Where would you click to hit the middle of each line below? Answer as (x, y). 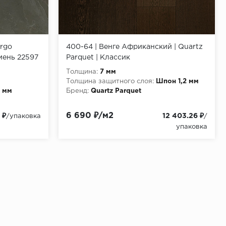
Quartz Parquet (116, 91)
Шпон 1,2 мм (177, 81)
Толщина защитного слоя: (110, 81)
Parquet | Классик (98, 57)
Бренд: (77, 91)
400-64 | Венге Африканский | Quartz (134, 47)
